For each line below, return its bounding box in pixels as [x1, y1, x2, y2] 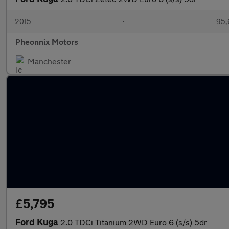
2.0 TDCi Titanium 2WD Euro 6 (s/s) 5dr [60, 217, 207, 227]
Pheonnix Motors [15, 37, 78, 47]
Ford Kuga [15, 216, 60, 227]
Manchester [28, 56, 71, 66]
